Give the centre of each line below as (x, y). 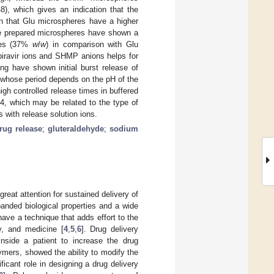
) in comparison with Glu (92, 44)
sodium (124, 128)
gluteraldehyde (76, 128)
